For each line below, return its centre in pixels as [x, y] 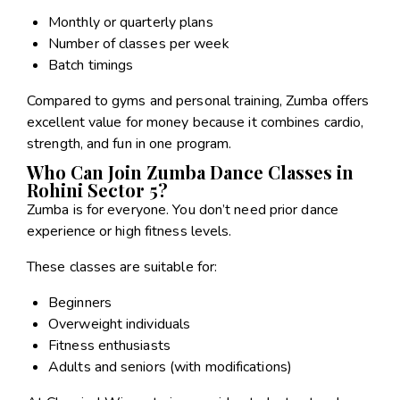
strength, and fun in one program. [129, 143]
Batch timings [91, 65]
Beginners [80, 302]
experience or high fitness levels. [129, 231]
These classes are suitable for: [122, 267]
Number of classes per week [139, 43]
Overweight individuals [120, 324]
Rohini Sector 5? [97, 189]
